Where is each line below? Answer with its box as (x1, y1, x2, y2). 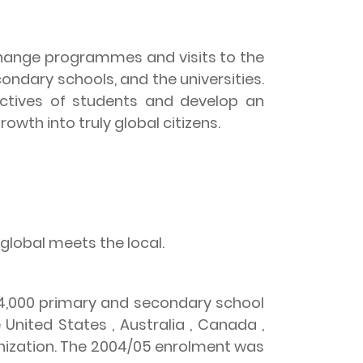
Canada (197, 314, 257, 335)
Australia (119, 314, 185, 335)
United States (6, 314, 107, 335)
